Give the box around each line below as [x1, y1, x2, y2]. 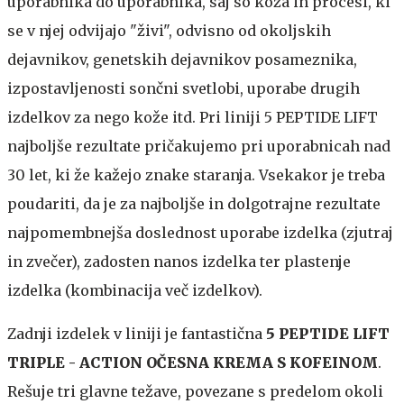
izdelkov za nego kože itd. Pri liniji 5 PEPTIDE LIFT [7, 108, 378, 126]
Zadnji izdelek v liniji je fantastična [7, 325, 266, 343]
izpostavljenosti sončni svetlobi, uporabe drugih [7, 79, 360, 97]
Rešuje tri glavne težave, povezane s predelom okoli [7, 382, 383, 400]
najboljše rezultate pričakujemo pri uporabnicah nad [7, 137, 390, 155]
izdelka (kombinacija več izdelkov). [7, 281, 262, 299]
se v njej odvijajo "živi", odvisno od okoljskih [7, 22, 331, 40]
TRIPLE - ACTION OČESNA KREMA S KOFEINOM [7, 353, 378, 372]
